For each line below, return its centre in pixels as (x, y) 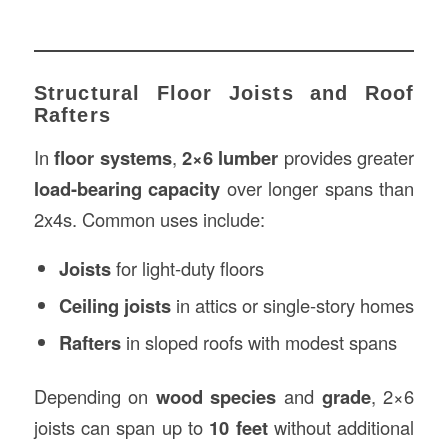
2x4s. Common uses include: (149, 218)
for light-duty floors (187, 268)
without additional (341, 427)
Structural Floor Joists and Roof (224, 93)
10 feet (238, 428)
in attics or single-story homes (292, 305)
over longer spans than (317, 187)
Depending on (94, 396)
